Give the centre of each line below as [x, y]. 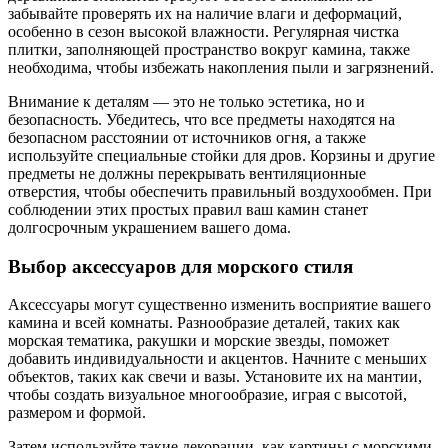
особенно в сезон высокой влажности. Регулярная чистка [203, 31]
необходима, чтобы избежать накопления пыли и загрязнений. [221, 67]
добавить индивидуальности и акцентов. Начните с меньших [217, 359]
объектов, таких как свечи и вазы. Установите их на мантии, [215, 377]
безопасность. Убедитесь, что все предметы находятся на [201, 119]
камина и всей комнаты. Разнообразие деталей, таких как [204, 323]
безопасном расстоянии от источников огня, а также [187, 137]
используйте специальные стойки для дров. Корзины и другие [221, 155]
